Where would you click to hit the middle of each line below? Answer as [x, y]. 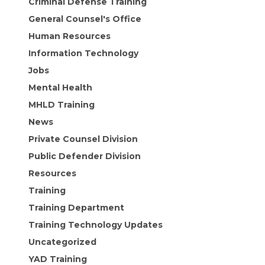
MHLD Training [61, 105]
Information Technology [83, 53]
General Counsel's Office [85, 19]
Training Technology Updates [95, 225]
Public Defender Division [84, 156]
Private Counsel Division [83, 139]
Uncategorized [62, 242]
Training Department [76, 208]
